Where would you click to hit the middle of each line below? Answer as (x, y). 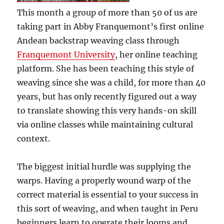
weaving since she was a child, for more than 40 (111, 82)
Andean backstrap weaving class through (98, 40)
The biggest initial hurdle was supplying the (104, 166)
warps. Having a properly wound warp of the (104, 180)
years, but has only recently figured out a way (107, 96)
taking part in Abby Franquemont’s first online (111, 26)
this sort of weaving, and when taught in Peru (108, 208)
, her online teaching (156, 54)
